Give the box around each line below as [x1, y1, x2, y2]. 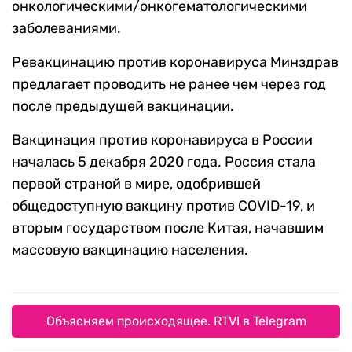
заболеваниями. [12, 20, 121, 38]
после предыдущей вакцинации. [12, 97, 234, 115]
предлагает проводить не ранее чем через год [12, 75, 326, 93]
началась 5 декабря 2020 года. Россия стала [12, 153, 316, 171]
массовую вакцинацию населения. [12, 241, 248, 259]
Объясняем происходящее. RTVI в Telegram [46, 313, 306, 329]
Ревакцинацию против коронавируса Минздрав [12, 53, 339, 71]
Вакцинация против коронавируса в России [12, 131, 313, 149]
